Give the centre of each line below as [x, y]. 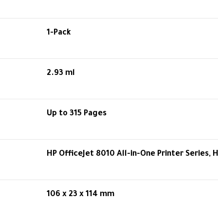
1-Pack [59, 33]
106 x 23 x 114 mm [81, 195]
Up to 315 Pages [77, 114]
